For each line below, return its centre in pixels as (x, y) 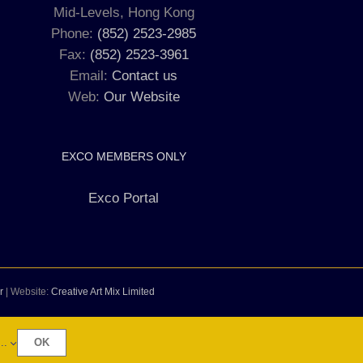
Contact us (145, 75)
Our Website (141, 96)
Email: (91, 75)
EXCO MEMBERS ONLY (124, 156)
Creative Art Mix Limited (103, 291)
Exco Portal (124, 198)
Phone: (75, 33)
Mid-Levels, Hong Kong (124, 12)
